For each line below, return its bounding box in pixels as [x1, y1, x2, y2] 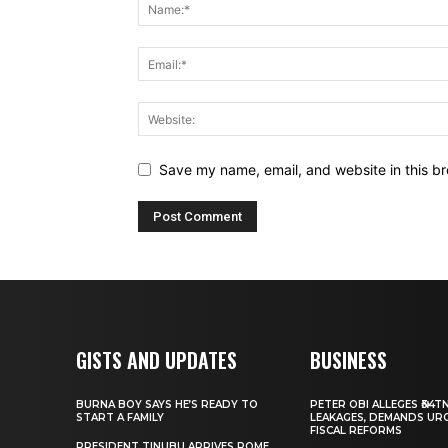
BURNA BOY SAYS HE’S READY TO [76, 397, 258, 411]
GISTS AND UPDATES [76, 344, 237, 375]
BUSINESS [310, 344, 388, 375]
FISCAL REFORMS [310, 423, 403, 437]
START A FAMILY [76, 410, 164, 424]
